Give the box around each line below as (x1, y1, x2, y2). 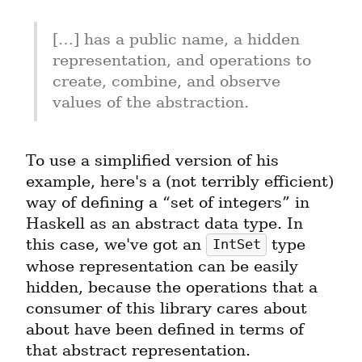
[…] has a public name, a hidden (52, 30, 300, 49)
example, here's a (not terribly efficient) (26, 171, 334, 191)
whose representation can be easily (26, 256, 298, 276)
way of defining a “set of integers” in (26, 192, 309, 212)
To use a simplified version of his (26, 150, 279, 170)
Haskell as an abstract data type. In (26, 213, 303, 233)
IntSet (212, 237, 261, 253)
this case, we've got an (26, 234, 206, 254)
